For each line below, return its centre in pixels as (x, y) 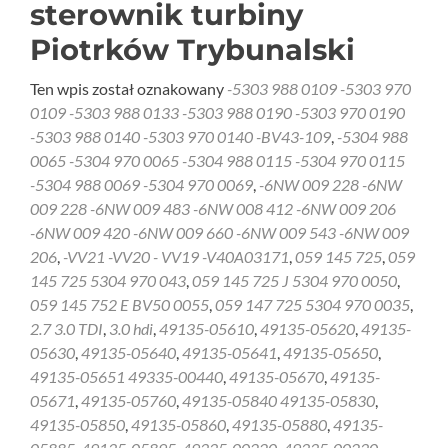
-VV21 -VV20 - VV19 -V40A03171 (176, 256)
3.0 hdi (131, 328)
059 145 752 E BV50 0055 (119, 304)
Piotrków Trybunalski (192, 49)
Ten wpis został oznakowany (128, 88)
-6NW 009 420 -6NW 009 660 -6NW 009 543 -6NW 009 (219, 232)
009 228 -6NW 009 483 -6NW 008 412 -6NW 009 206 (213, 208)
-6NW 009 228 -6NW (330, 184)
